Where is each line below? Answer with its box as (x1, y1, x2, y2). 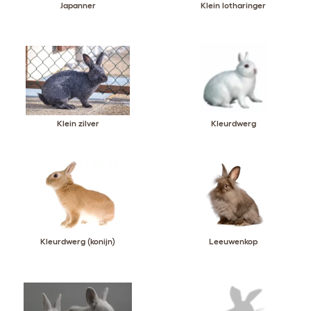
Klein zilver (56, 119, 99, 128)
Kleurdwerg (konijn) (40, 237, 115, 246)
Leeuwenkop (209, 237, 258, 246)
